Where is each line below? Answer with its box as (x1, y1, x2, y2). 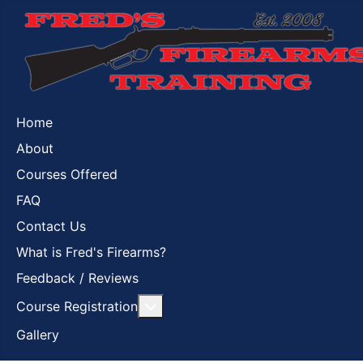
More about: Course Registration (156, 297, 357, 314)
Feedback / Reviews (16, 270, 139, 286)
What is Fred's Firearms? (16, 244, 166, 260)
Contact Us (16, 218, 86, 234)
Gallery (16, 327, 59, 343)
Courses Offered (16, 166, 117, 182)
